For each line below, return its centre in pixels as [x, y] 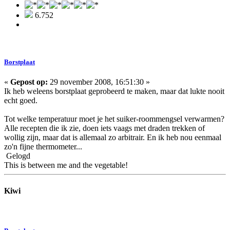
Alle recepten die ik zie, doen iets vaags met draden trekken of [104, 128]
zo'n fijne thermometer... [43, 147]
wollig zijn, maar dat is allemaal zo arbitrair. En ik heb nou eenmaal [113, 138]
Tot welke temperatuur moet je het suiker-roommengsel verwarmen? [114, 119]
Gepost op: [29, 82]
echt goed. [21, 101]
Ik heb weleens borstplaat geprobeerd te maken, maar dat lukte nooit [114, 91]
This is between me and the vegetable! [66, 165]
